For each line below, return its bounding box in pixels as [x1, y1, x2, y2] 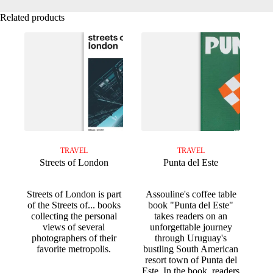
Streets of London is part [26, 189, 121, 200]
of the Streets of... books [27, 200, 121, 211]
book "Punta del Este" [148, 200, 234, 211]
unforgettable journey [149, 222, 232, 233]
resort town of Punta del [144, 255, 237, 266]
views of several [43, 222, 105, 233]
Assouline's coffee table [145, 189, 236, 200]
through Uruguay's [155, 233, 227, 244]
